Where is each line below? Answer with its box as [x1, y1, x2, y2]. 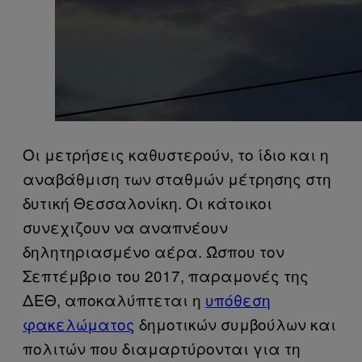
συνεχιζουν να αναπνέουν [23, 216, 228, 238]
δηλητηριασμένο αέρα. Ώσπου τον [23, 240, 284, 263]
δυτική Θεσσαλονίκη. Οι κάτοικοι [23, 192, 272, 214]
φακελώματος [23, 313, 135, 335]
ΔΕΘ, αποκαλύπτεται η [23, 288, 205, 311]
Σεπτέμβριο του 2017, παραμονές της [23, 264, 309, 287]
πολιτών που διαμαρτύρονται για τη [23, 337, 301, 360]
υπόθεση [205, 288, 271, 311]
